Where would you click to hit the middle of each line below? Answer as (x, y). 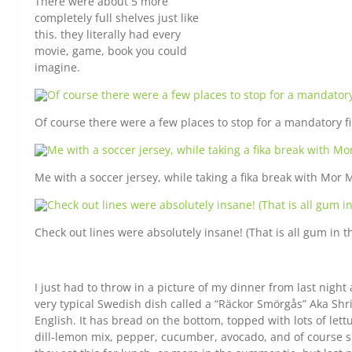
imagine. (57, 67)
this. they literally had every (108, 34)
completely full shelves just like (117, 18)
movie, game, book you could (111, 51)
